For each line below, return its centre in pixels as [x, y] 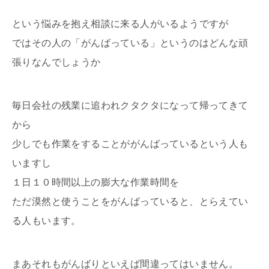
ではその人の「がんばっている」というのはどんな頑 [130, 43]
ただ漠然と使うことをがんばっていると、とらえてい [130, 202]
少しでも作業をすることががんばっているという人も [130, 144]
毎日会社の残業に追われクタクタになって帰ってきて [130, 106]
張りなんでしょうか [56, 62]
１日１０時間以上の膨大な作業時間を [96, 183]
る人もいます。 [47, 221]
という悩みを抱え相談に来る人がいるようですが [120, 24]
